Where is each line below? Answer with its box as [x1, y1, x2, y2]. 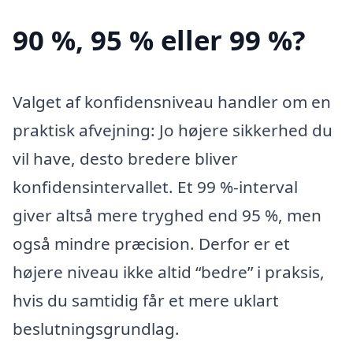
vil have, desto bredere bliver [13, 147, 238, 170]
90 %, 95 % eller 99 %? [13, 21, 306, 59]
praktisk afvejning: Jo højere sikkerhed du [13, 119, 333, 142]
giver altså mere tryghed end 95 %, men [13, 204, 321, 227]
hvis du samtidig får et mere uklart [13, 289, 279, 312]
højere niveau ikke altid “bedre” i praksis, [13, 261, 325, 284]
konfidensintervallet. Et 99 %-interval [13, 176, 298, 199]
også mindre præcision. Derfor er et [13, 232, 290, 255]
